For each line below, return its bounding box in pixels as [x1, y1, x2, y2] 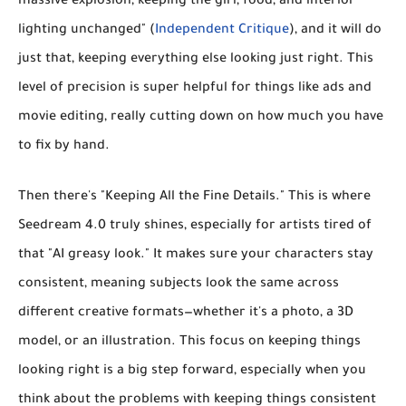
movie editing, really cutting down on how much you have [18, 110, 383, 125]
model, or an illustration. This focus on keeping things [18, 334, 361, 350]
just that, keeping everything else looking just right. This [18, 52, 373, 67]
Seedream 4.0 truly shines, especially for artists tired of [18, 218, 372, 234]
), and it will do [289, 23, 382, 38]
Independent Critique [155, 23, 289, 38]
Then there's [18, 189, 101, 205]
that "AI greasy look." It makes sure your [18, 247, 275, 263]
